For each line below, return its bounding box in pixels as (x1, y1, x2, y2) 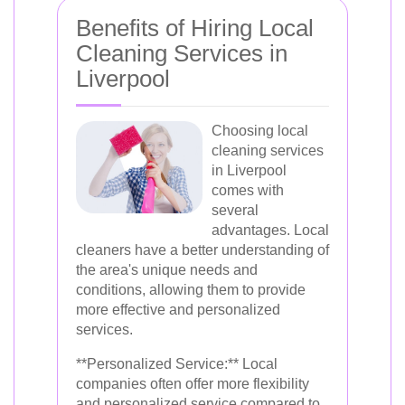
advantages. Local (212, 222, 329, 238)
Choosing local (212, 123, 308, 138)
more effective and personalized (76, 302, 280, 317)
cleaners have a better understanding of (76, 242, 329, 258)
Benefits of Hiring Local (76, 14, 314, 42)
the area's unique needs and (76, 262, 258, 278)
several (212, 202, 259, 218)
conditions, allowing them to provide (76, 282, 306, 297)
